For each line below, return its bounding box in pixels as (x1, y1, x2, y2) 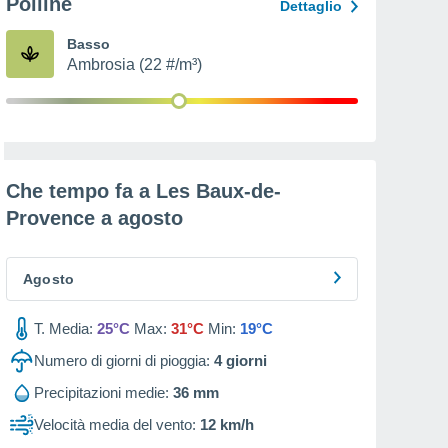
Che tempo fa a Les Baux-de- (6, 180, 281, 202)
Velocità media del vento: (34, 416, 196, 433)
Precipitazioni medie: (34, 384, 169, 401)
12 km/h (200, 416, 254, 433)
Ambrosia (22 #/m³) (67, 56, 202, 73)
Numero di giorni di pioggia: (34, 352, 210, 369)
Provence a (6, 207, 118, 229)
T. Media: (34, 320, 93, 337)
